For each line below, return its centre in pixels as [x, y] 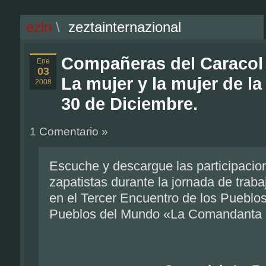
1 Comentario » [69, 132]
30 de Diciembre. [129, 104]
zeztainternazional [125, 27]
